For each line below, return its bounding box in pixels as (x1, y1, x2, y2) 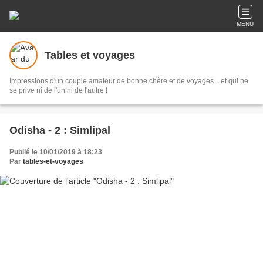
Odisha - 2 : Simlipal (9, 124, 110, 136)
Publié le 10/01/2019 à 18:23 (9, 148, 102, 156)
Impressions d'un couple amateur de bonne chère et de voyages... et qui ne (9, 77, 248, 85)
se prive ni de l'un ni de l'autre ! (9, 86, 107, 95)
